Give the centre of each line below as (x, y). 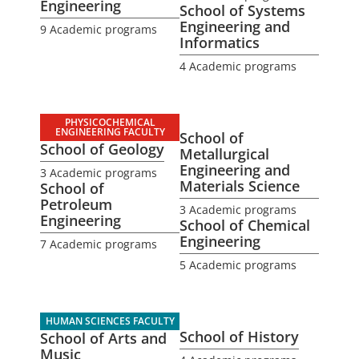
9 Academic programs (99, 29)
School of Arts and (103, 338)
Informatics (220, 42)
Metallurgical (224, 154)
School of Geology (102, 149)
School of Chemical (245, 225)
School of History (239, 337)
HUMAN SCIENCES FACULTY (110, 321)
